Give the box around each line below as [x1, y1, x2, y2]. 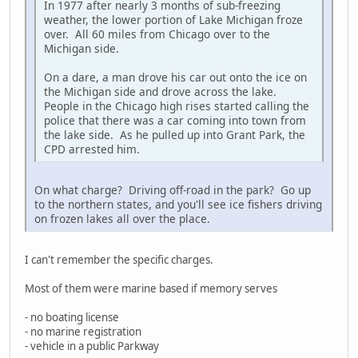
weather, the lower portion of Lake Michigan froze [44, 12, 303, 28]
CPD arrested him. [44, 141, 140, 157]
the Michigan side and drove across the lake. [44, 84, 276, 100]
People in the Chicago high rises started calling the [44, 98, 309, 114]
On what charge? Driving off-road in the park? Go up [34, 182, 311, 198]
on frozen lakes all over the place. [34, 211, 210, 227]
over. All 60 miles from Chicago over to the [44, 26, 270, 42]
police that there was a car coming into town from [44, 113, 306, 129]
